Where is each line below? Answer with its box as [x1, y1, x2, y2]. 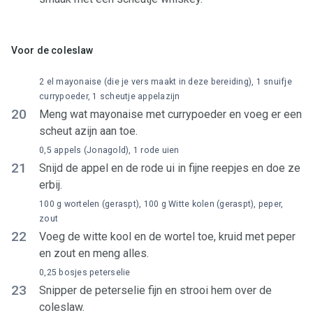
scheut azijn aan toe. [39, 124, 138, 138]
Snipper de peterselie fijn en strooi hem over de [39, 284, 272, 297]
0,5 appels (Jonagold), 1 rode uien [39, 145, 180, 155]
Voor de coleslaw [11, 45, 94, 56]
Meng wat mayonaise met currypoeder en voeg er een [39, 108, 302, 121]
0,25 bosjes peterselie [39, 268, 131, 277]
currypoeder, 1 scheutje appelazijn [39, 92, 180, 101]
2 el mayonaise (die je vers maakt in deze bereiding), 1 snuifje [39, 77, 292, 87]
